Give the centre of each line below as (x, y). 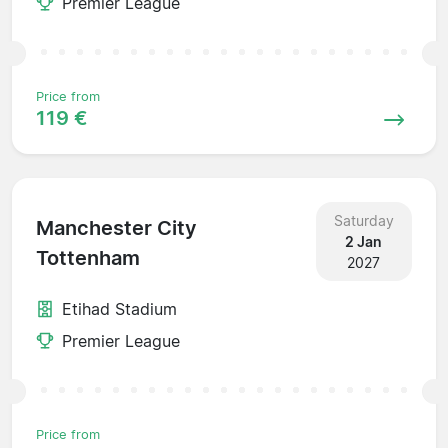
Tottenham (88, 258)
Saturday (363, 220)
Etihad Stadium (119, 308)
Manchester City (116, 228)
